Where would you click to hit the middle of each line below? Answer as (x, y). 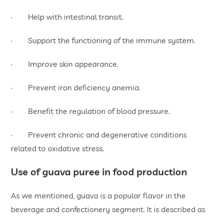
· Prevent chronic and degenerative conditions (99, 135)
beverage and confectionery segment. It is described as (108, 209)
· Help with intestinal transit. (67, 17)
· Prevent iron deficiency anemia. (76, 88)
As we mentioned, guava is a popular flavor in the (98, 196)
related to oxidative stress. (58, 149)
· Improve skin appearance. (65, 64)
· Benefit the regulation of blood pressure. (91, 111)
